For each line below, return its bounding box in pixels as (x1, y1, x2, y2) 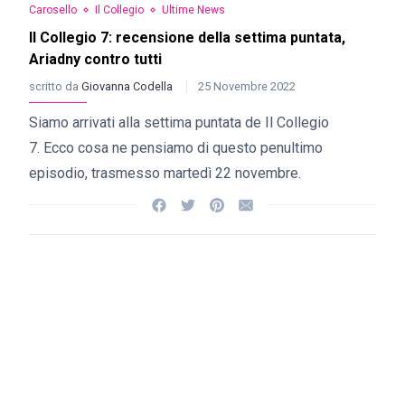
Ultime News (162, 4, 225, 16)
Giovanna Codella (81, 80, 175, 93)
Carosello (29, 4, 77, 16)
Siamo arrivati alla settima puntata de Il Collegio (29, 114, 329, 131)
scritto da (29, 80, 81, 93)
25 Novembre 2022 (198, 80, 296, 93)
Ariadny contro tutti (29, 51, 162, 68)
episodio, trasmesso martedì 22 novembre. (29, 165, 301, 182)
